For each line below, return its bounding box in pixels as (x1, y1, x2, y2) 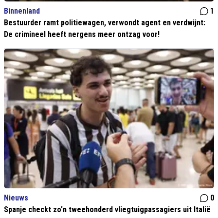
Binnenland (4, 6, 40, 16)
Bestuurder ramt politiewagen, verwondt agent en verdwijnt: (4, 18, 205, 28)
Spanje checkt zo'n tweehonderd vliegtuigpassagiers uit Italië (4, 205, 211, 215)
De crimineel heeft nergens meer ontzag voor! (4, 30, 160, 39)
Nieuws (4, 193, 28, 203)
